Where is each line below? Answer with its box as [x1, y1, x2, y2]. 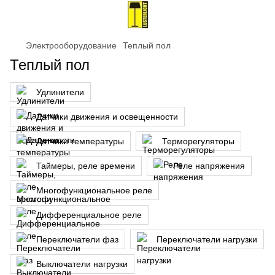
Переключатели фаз [36, 234, 118, 244]
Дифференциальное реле [36, 210, 142, 220]
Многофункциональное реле [36, 185, 152, 195]
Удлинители [36, 87, 84, 97]
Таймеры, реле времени [36, 161, 135, 171]
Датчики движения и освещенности [36, 112, 178, 122]
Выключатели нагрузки [36, 259, 128, 269]
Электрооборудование [26, 41, 117, 50]
